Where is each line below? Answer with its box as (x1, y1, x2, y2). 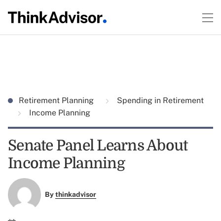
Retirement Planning (19, 96, 96, 105)
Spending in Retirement (115, 96, 204, 105)
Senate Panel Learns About (8, 137, 188, 154)
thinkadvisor (55, 190, 96, 199)
